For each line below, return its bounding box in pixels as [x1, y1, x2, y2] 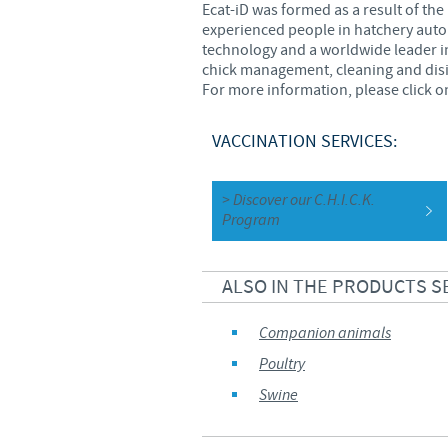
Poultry [259, 354, 305, 375]
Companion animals [259, 323, 391, 344]
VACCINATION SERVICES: [212, 129, 397, 153]
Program [222, 209, 280, 231]
